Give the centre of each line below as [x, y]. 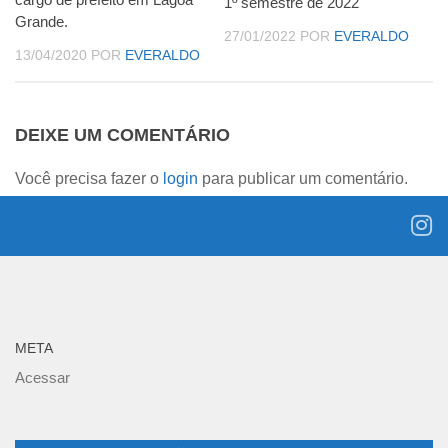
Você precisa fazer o [89, 179]
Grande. [41, 22]
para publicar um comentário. [303, 179]
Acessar [42, 378]
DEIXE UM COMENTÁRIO [122, 135]
